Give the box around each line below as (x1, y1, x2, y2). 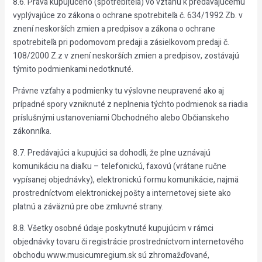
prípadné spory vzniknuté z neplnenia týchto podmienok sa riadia (12, 98, 248, 111)
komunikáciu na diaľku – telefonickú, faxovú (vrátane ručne (12, 160, 226, 173)
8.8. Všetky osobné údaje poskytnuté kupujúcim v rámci (12, 222, 213, 235)
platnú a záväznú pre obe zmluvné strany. (12, 201, 164, 213)
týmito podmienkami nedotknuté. (12, 63, 133, 75)
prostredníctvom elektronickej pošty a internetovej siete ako (12, 187, 231, 199)
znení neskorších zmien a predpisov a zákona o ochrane (12, 23, 215, 35)
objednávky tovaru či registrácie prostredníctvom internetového (12, 236, 244, 248)
